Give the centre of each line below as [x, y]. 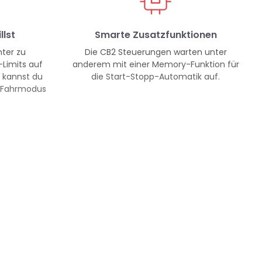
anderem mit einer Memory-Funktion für [156, 65]
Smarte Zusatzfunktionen [156, 35]
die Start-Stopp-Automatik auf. [156, 77]
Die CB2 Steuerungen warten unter [156, 52]
